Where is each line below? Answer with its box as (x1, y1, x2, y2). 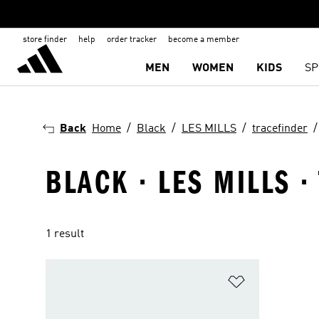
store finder (23, 36, 67, 44)
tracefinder (252, 123, 308, 135)
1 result (46, 229, 84, 240)
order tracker (107, 36, 157, 44)
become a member (168, 36, 239, 44)
